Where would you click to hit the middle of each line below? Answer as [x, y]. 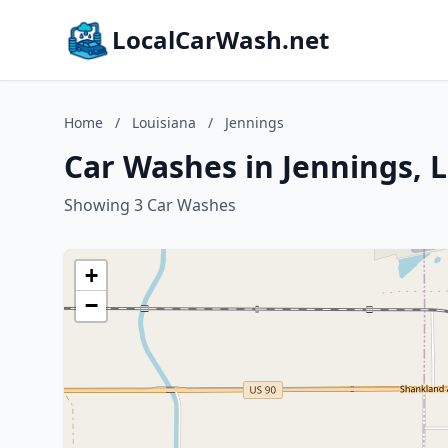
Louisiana [164, 122]
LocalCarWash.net [220, 39]
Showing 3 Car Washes [150, 205]
